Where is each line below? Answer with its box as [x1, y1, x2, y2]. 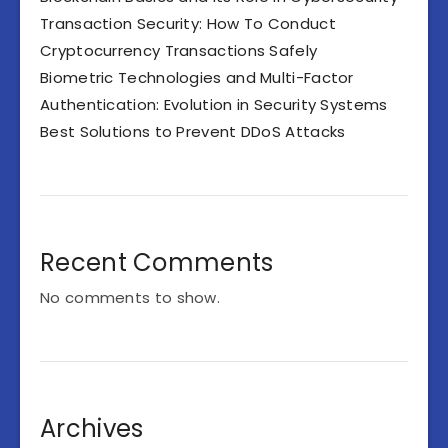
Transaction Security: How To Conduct [40, 13, 336, 35]
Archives [40, 412, 144, 446]
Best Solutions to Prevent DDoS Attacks [40, 121, 346, 143]
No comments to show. [40, 287, 220, 309]
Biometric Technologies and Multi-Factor [40, 67, 354, 89]
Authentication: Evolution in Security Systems [40, 94, 388, 116]
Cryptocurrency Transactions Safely [40, 40, 318, 62]
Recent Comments [40, 246, 274, 280]
